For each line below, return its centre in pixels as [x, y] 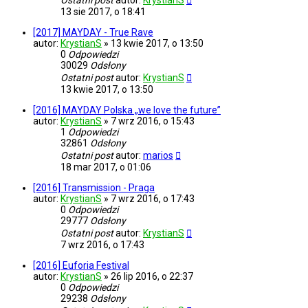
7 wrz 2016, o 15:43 [153, 121]
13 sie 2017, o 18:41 [103, 12]
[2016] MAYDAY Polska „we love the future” [127, 110]
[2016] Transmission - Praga [94, 188]
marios [158, 156]
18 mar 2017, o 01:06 [106, 167]
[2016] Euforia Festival [81, 266]
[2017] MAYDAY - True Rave [93, 33]
